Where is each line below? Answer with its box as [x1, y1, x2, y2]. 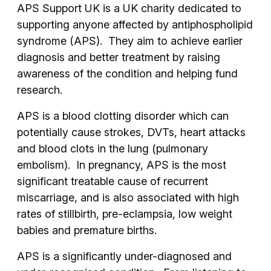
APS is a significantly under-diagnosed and [17, 249, 232, 263]
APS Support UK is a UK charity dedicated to [17, 1, 241, 15]
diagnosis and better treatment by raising [17, 50, 220, 64]
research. [17, 83, 62, 96]
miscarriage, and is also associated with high [17, 191, 239, 204]
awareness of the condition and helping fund [17, 67, 238, 80]
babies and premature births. [17, 223, 157, 237]
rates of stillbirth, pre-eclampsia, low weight [17, 207, 232, 220]
